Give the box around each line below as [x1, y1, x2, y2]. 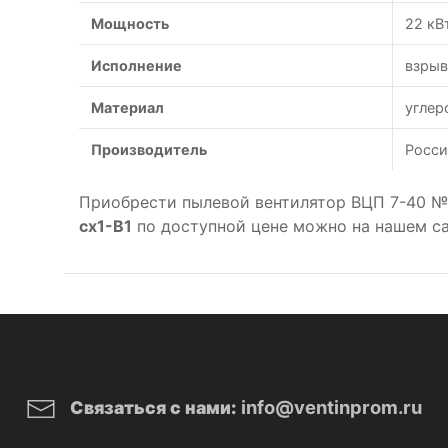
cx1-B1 [79, 216, 132, 236]
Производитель [91, 141, 207, 158]
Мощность [91, 15, 169, 32]
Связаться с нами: [70, 397, 237, 418]
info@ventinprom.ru [241, 396, 422, 418]
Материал [91, 99, 164, 116]
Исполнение [91, 57, 182, 74]
